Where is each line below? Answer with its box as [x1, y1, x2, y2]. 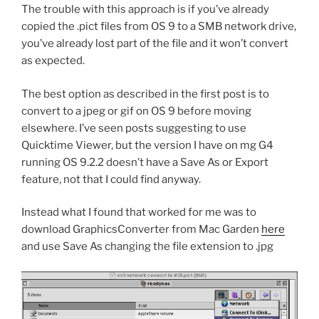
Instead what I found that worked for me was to [21, 206, 256, 219]
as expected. [21, 54, 85, 68]
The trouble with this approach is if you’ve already [21, 3, 269, 16]
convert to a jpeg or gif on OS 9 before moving [21, 104, 251, 117]
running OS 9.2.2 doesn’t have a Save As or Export [21, 155, 268, 169]
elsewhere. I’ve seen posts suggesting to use [21, 121, 246, 135]
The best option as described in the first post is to [21, 87, 269, 100]
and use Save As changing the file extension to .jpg [21, 240, 273, 253]
